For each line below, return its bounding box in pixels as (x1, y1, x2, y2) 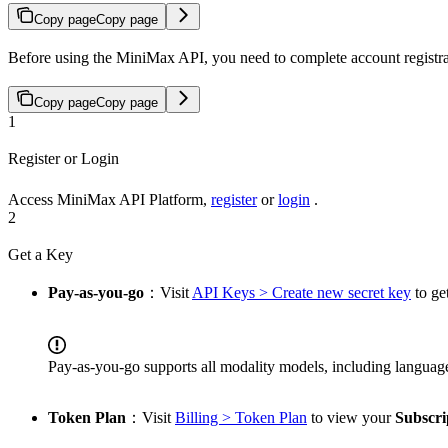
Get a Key (8, 246, 73, 264)
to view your (307, 409, 395, 427)
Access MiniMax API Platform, (8, 191, 211, 209)
